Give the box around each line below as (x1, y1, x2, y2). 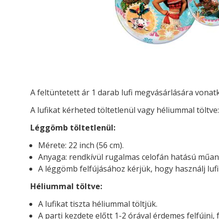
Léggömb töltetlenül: (30, 122, 115, 133)
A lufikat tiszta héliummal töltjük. (38, 198, 157, 210)
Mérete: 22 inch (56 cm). (38, 140, 124, 151)
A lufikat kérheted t (30, 105, 100, 116)
